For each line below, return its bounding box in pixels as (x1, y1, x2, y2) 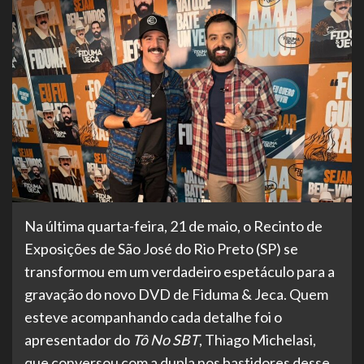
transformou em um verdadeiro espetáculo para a (24, 262, 335, 281)
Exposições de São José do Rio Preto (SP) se (24, 240, 298, 258)
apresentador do (24, 331, 132, 349)
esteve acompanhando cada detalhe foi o (24, 308, 282, 327)
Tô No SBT (132, 331, 199, 349)
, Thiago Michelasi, (199, 331, 316, 349)
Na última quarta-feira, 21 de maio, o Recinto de (24, 217, 323, 236)
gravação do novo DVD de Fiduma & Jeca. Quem (24, 285, 328, 304)
